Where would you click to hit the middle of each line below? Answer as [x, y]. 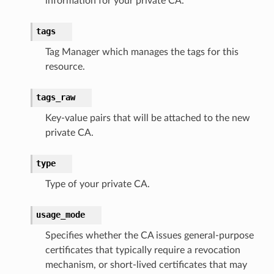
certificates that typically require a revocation [143, 250]
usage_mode [60, 214]
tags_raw [55, 97]
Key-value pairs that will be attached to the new [147, 118]
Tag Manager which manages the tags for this [142, 52]
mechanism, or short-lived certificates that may [146, 265]
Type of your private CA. [97, 184]
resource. [65, 66]
